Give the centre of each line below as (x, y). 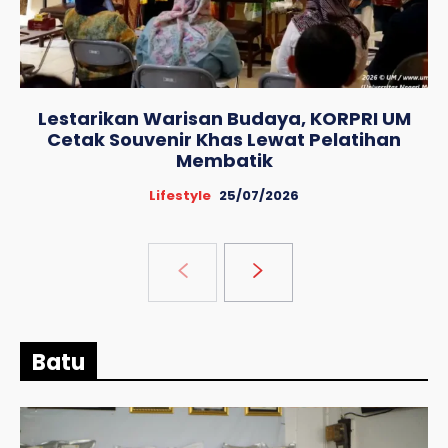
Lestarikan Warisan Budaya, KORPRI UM (224, 118)
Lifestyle (180, 195)
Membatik (224, 160)
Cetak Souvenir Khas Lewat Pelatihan (224, 139)
